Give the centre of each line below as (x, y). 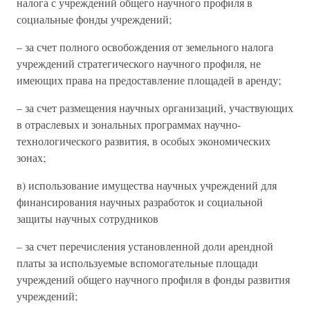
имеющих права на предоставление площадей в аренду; (149, 80)
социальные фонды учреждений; (94, 19)
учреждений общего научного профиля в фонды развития (153, 279)
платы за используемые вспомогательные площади (137, 263)
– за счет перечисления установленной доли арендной (145, 246)
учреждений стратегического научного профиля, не (139, 63)
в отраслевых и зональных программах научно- (129, 124)
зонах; (31, 157)
